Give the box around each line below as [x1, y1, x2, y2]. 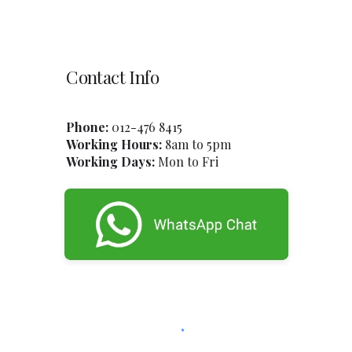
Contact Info [66, 64, 159, 89]
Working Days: [66, 152, 156, 170]
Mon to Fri [155, 152, 219, 170]
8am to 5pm [162, 135, 232, 152]
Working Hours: [66, 135, 163, 152]
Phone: [66, 118, 112, 135]
